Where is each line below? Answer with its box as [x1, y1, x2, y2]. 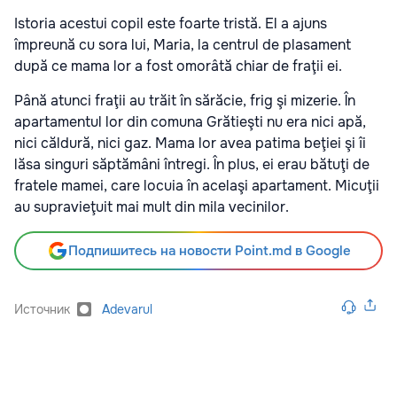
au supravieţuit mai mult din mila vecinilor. [14, 198, 292, 217]
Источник [14, 301, 70, 318]
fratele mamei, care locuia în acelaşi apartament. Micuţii [14, 176, 379, 196]
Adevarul [102, 301, 152, 318]
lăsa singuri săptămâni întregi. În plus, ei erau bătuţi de [14, 155, 370, 175]
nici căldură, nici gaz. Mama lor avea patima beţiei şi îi [14, 134, 366, 153]
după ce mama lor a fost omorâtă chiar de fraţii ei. [14, 57, 346, 76]
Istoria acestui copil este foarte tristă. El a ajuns [14, 14, 327, 34]
